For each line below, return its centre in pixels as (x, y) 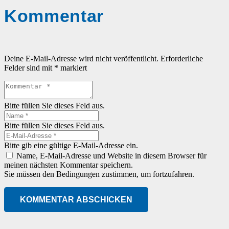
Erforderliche (182, 59)
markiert (73, 68)
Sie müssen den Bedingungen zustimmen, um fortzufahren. (99, 174)
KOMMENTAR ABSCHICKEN (76, 200)
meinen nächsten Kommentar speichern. (68, 165)
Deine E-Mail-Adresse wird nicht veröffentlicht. (81, 59)
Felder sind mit (29, 68)
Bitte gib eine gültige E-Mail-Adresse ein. (71, 146)
